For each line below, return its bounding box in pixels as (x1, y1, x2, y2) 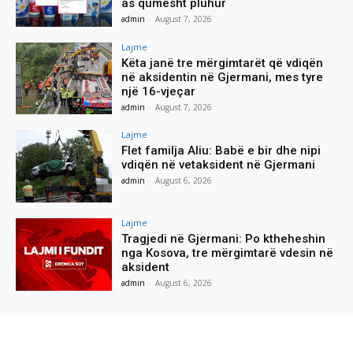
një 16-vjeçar (121, 84, 196, 98)
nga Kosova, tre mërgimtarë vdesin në (121, 246, 334, 261)
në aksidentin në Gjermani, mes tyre (121, 69, 324, 84)
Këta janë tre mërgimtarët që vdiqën (121, 55, 324, 70)
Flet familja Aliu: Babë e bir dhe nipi (121, 143, 321, 158)
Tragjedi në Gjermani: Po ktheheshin (121, 232, 326, 247)
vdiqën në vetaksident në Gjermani (121, 158, 316, 173)
